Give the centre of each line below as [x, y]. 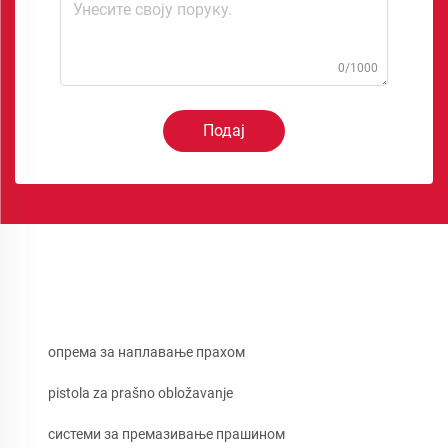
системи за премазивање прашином [166, 433]
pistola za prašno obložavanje [140, 392]
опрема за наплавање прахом [146, 351]
